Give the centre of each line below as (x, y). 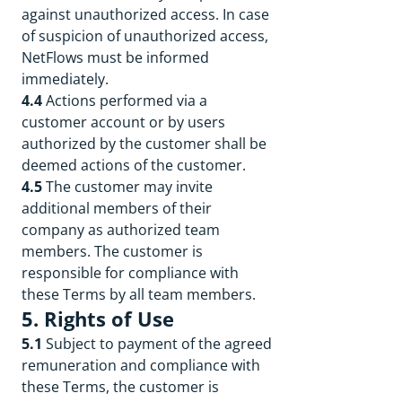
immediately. (65, 79)
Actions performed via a (125, 100)
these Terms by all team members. (139, 294)
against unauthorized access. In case (145, 14)
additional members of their (117, 208)
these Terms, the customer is (120, 387)
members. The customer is (112, 251)
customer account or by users (123, 122)
